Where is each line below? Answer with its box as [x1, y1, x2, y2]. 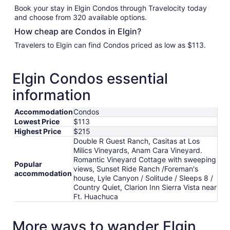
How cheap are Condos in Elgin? [14, 26, 141, 36]
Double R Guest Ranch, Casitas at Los [73, 137, 200, 145]
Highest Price [14, 127, 61, 136]
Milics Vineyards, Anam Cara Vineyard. [73, 146, 202, 155]
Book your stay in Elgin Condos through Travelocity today [14, 4, 207, 12]
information [12, 86, 91, 104]
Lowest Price [14, 117, 60, 126]
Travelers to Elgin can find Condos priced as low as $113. [14, 41, 206, 49]
